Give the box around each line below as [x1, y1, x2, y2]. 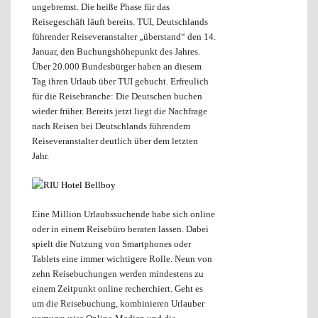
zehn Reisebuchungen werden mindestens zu [32, 268, 204, 280]
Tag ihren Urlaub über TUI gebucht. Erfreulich [32, 76, 209, 87]
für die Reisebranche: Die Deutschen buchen [32, 91, 202, 102]
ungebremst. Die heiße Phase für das [32, 1, 170, 13]
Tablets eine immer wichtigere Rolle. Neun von [32, 253, 212, 265]
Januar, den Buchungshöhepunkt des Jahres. [32, 46, 200, 57]
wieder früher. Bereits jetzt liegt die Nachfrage [32, 106, 207, 117]
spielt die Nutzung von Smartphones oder [32, 238, 191, 250]
